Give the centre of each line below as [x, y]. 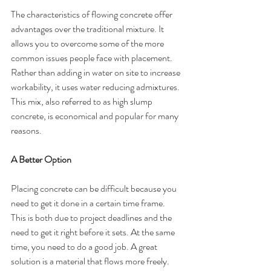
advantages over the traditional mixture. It [88, 28]
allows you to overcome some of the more [88, 43]
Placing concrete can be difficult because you [95, 188]
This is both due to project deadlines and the [92, 217]
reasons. [27, 130]
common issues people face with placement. [93, 57]
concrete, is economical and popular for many [96, 116]
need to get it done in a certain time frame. [89, 203]
